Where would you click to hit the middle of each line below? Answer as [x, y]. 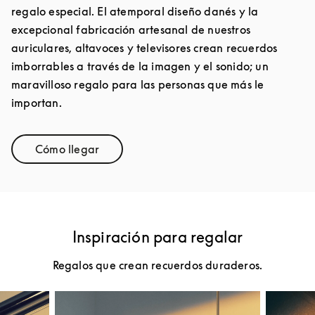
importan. [37, 102]
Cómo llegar [67, 149]
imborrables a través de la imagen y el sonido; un [140, 66]
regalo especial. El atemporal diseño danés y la [135, 11]
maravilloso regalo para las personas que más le [138, 84]
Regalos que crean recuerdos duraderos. [157, 265]
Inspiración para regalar [157, 237]
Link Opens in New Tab [127, 154]
